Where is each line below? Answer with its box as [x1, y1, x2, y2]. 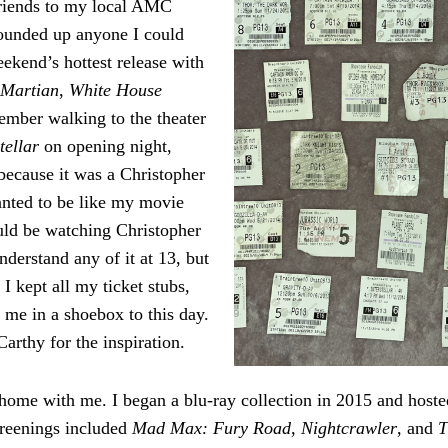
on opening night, [44, 135, 172, 156]
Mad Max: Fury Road [132, 417, 291, 438]
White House [69, 79, 162, 100]
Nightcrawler [301, 417, 397, 438]
